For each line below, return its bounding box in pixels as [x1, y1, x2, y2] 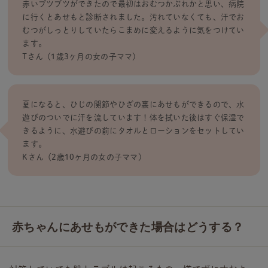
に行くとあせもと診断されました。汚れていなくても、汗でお [22, 13, 245, 21]
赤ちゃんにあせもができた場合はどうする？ [12, 220, 244, 234]
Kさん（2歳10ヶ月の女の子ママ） [22, 153, 146, 161]
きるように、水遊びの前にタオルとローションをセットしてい [22, 126, 245, 135]
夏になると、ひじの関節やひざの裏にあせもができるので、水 [22, 100, 245, 108]
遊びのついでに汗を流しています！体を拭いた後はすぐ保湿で [22, 113, 245, 121]
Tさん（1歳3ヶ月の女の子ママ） [22, 53, 141, 60]
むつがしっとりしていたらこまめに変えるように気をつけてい [22, 26, 245, 34]
